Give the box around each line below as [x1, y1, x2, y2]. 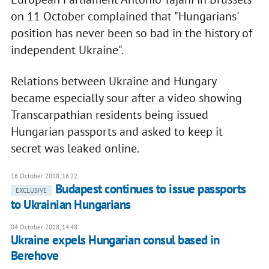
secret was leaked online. [10, 141, 139, 157]
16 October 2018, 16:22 [10, 172, 77, 181]
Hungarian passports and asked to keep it [10, 124, 223, 140]
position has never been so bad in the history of [10, 25, 252, 41]
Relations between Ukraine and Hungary [10, 73, 216, 89]
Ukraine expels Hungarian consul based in [10, 232, 220, 249]
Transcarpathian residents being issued [10, 107, 208, 123]
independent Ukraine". [10, 42, 124, 58]
